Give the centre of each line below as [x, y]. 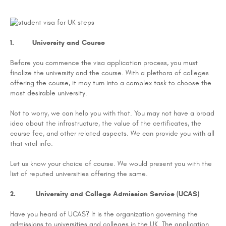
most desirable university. [49, 93]
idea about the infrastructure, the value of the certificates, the [106, 123]
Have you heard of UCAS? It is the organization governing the [104, 214]
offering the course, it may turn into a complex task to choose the [111, 83]
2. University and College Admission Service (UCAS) [105, 194]
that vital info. [33, 143]
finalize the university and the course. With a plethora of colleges [109, 73]
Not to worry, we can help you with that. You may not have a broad [112, 113]
